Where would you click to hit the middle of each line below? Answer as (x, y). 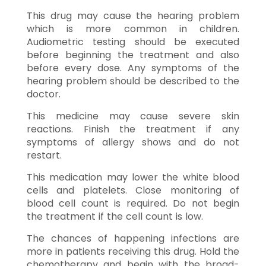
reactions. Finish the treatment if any (133, 129)
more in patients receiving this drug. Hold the (133, 251)
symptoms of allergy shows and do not (133, 142)
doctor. (44, 94)
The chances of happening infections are (133, 238)
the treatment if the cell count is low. (115, 216)
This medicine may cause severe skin (133, 116)
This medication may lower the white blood (133, 177)
